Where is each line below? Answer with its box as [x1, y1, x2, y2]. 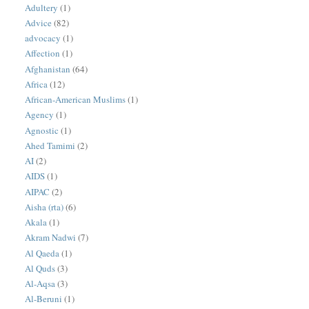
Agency [25, 108, 54, 121]
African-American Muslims [25, 93, 126, 106]
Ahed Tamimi [25, 139, 76, 152]
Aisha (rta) [25, 200, 64, 213]
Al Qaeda [25, 246, 60, 259]
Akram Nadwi [25, 231, 77, 244]
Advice [25, 16, 52, 29]
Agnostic [25, 123, 59, 137]
